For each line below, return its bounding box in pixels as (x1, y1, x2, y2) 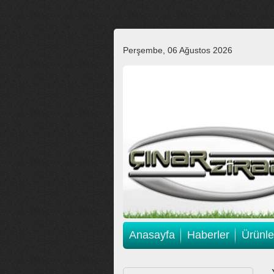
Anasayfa (129, 229, 175, 241)
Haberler (187, 229, 229, 241)
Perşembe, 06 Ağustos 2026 (123, 45, 232, 55)
